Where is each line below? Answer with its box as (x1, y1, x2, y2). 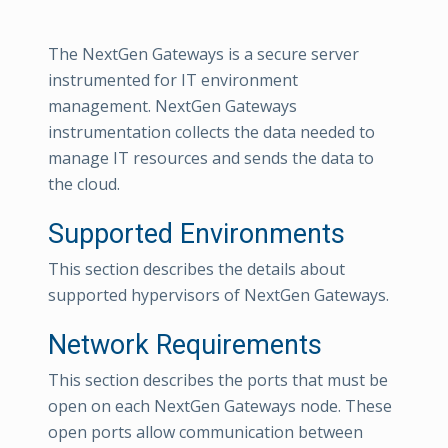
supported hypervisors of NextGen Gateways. (48, 283, 389, 306)
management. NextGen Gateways (48, 94, 297, 117)
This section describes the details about (48, 257, 345, 280)
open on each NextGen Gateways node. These (48, 394, 392, 417)
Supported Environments (48, 217, 345, 250)
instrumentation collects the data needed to (48, 120, 375, 143)
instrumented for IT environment (48, 68, 298, 91)
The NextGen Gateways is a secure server (48, 42, 359, 65)
